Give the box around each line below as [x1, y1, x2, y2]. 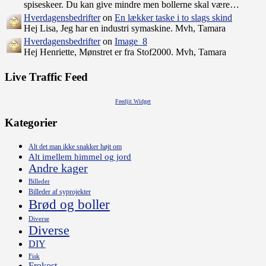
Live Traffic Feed [5, 70, 88, 83]
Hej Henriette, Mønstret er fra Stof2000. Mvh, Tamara [24, 47, 226, 58]
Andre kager [28, 162, 88, 175]
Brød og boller [28, 197, 110, 213]
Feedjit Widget [115, 97, 151, 104]
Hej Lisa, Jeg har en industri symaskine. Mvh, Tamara [24, 23, 226, 34]
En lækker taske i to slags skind [115, 12, 232, 23]
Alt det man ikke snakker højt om [28, 142, 122, 151]
